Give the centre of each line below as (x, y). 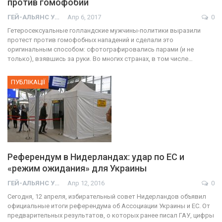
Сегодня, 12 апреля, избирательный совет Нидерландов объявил (107, 197)
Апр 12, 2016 (86, 183)
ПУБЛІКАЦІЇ (28, 82)
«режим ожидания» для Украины (77, 168)
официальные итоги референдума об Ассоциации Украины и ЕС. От (109, 206)
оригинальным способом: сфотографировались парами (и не (101, 50)
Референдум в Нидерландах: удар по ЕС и (96, 157)
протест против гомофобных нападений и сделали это (90, 40)
